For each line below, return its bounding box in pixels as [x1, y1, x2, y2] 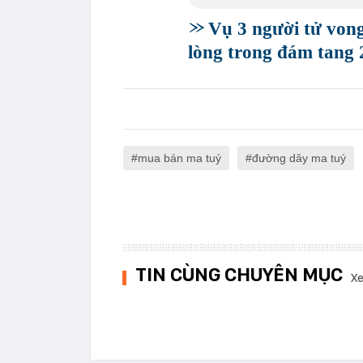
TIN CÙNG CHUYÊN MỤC [135, 263, 343, 287]
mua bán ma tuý [138, 152, 221, 165]
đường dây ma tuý [252, 152, 346, 165]
